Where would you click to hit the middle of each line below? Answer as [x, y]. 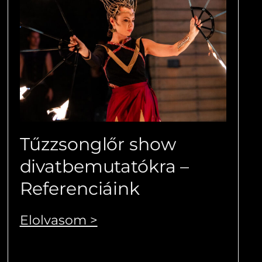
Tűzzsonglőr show [98, 144]
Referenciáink [80, 189]
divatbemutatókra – [104, 167]
